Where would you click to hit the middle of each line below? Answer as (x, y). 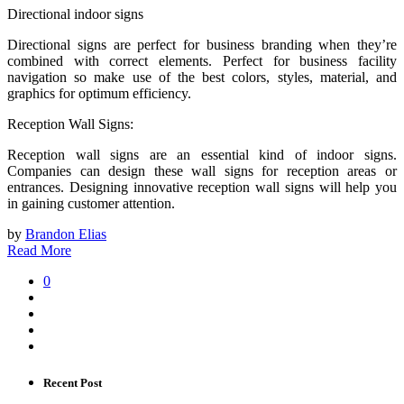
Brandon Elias (66, 234)
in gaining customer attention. (91, 203)
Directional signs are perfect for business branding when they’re (202, 44)
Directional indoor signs (75, 14)
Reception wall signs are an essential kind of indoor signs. (202, 154)
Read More (39, 250)
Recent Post (73, 382)
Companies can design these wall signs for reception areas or (202, 170)
